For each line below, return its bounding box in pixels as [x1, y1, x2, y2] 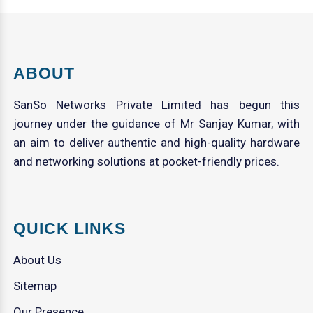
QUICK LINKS [13, 219, 126, 238]
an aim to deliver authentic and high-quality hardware [13, 135, 300, 150]
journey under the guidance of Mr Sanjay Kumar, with [13, 116, 300, 131]
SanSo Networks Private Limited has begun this [13, 97, 300, 112]
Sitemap [13, 278, 57, 293]
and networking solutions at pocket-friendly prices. [13, 154, 280, 168]
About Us [13, 252, 62, 267]
